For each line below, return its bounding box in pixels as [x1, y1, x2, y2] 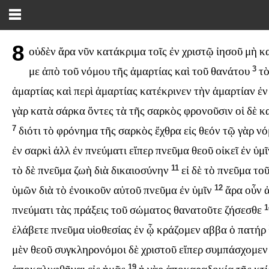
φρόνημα [56, 124, 98, 138]
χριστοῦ [141, 243, 177, 256]
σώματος [130, 204, 171, 217]
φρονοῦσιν [184, 104, 233, 118]
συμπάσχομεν [205, 243, 268, 256]
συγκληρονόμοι [55, 243, 126, 256]
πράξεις [74, 204, 109, 217]
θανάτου [211, 65, 250, 78]
